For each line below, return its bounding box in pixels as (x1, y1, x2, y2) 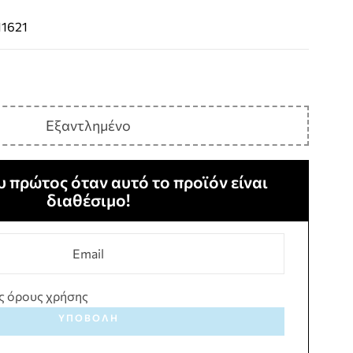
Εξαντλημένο (46, 116, 131, 134)
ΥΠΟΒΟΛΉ (58, 311, 119, 323)
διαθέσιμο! (46, 189, 130, 210)
